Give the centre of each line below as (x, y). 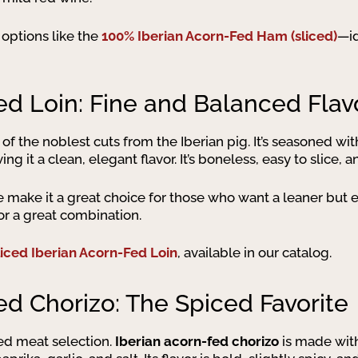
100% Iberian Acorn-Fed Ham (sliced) (219, 36)
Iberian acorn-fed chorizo (197, 341)
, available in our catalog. (255, 253)
